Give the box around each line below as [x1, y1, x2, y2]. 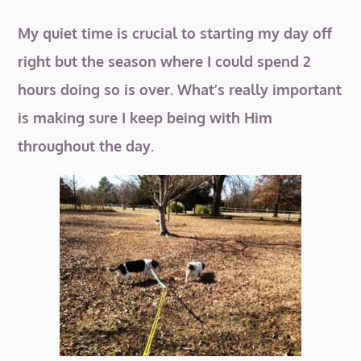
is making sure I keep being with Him [18, 109, 273, 127]
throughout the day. [18, 137, 155, 155]
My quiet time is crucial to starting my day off [18, 24, 333, 42]
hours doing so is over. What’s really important [18, 81, 342, 98]
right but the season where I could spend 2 [18, 52, 311, 70]
